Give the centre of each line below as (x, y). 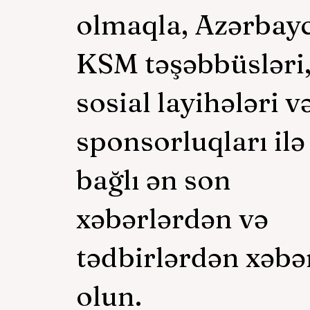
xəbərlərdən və (172, 218)
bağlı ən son (154, 179)
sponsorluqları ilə (191, 140)
